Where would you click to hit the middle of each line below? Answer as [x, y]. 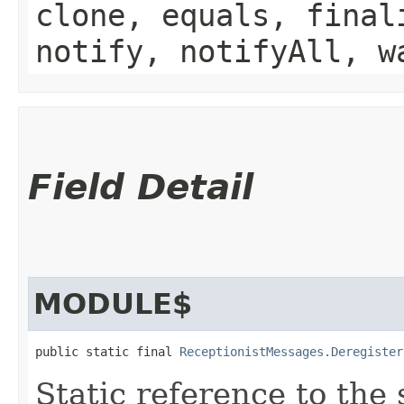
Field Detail [141, 187]
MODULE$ [113, 303]
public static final [107, 351]
